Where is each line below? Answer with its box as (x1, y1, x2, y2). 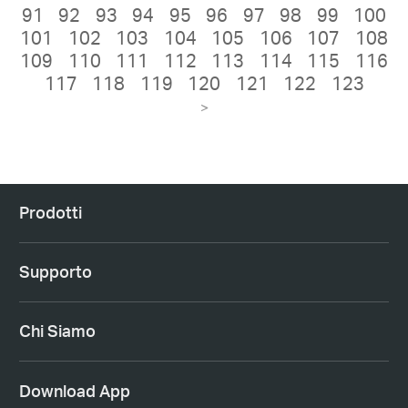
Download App (18, 380, 130, 401)
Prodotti (18, 202, 82, 223)
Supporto (18, 261, 92, 282)
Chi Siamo (18, 321, 96, 342)
